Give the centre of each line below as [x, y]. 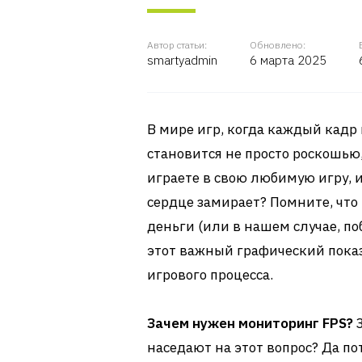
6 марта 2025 [288, 60]
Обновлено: [278, 45]
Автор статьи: [177, 45]
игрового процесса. [210, 275]
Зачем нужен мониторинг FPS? [250, 323]
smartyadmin [182, 60]
